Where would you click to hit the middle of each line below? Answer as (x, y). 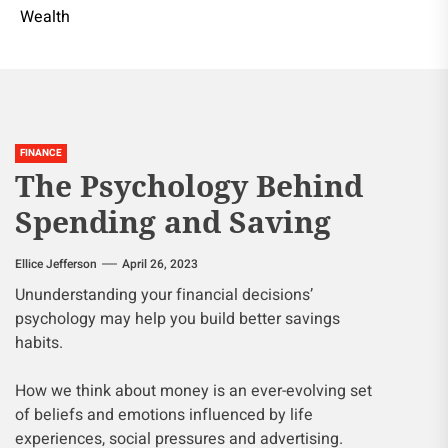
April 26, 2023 (160, 264)
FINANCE (41, 153)
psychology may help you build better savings (177, 319)
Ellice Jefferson (56, 264)
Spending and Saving (173, 221)
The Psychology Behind (189, 185)
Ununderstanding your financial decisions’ (164, 295)
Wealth (45, 17)
